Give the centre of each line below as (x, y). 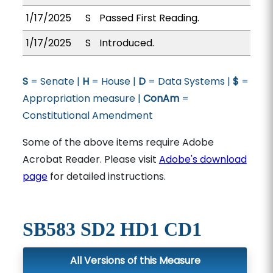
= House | (113, 81)
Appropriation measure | (83, 98)
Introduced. (126, 43)
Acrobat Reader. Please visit (90, 159)
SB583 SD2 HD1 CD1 (112, 229)
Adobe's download (203, 159)
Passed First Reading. (149, 18)
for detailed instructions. (106, 176)
